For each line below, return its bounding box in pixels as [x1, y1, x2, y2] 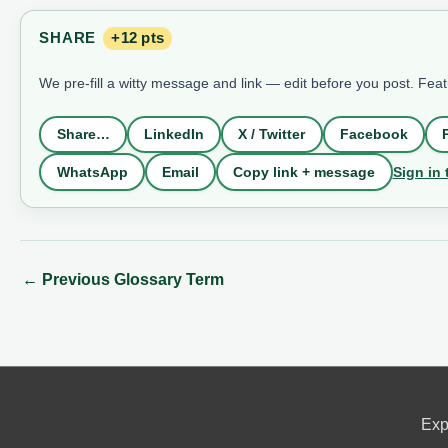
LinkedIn [143, 126, 204, 143]
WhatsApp [56, 164, 128, 181]
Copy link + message [233, 164, 376, 181]
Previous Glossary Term [38, 270, 224, 288]
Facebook [339, 126, 408, 143]
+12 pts [111, 29, 165, 46]
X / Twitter [238, 126, 306, 143]
